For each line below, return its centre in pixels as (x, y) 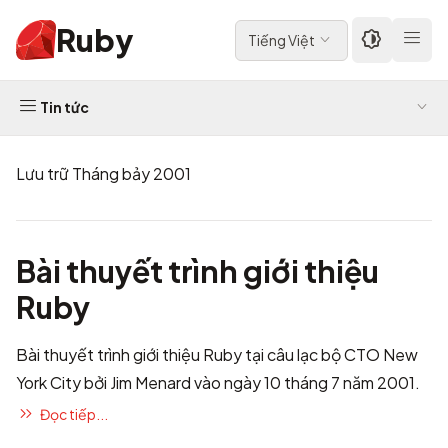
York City (48, 382)
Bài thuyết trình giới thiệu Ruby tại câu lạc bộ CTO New (217, 354)
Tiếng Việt (281, 39)
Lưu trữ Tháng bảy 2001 (103, 173)
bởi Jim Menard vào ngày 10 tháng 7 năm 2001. (250, 382)
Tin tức (64, 107)
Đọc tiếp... (74, 413)
